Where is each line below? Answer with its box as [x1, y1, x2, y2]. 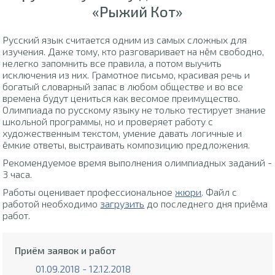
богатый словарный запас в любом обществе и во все [2, 80, 244, 93]
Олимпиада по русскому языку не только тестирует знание [2, 104, 266, 116]
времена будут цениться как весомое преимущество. [2, 92, 241, 104]
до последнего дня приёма [144, 198, 268, 210]
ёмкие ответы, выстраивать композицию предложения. [2, 139, 250, 151]
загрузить [100, 198, 145, 210]
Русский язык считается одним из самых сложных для [2, 34, 247, 46]
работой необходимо [2, 198, 101, 210]
